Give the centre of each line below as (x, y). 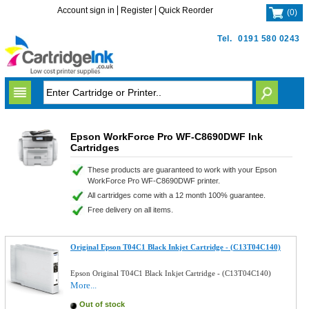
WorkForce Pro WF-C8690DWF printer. (153, 181)
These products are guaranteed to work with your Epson (182, 170)
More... (84, 285)
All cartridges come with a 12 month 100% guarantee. (176, 195)
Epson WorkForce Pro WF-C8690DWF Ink (166, 137)
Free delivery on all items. (130, 210)
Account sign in (86, 10)
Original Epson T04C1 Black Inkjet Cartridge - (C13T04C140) (176, 247)
